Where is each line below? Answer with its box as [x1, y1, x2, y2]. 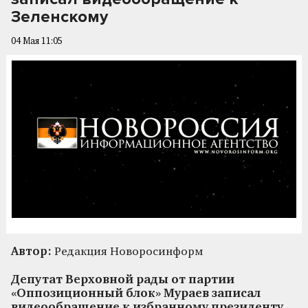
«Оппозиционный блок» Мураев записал [11, 287, 261, 300]
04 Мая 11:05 [11, 37, 63, 46]
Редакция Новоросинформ [52, 245, 203, 258]
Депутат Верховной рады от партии [11, 274, 234, 286]
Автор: [11, 245, 52, 258]
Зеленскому [11, 7, 108, 27]
